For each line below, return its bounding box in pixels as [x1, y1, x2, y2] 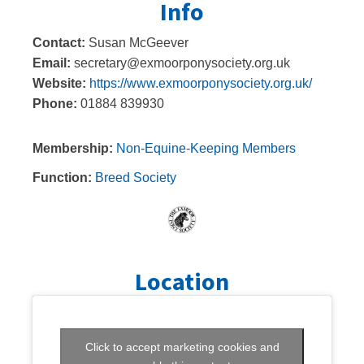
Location [135, 266, 229, 297]
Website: [32, 76, 89, 90]
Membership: [32, 141, 116, 155]
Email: [32, 55, 74, 70]
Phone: [32, 96, 80, 110]
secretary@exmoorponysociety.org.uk [74, 55, 290, 70]
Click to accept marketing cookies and [84, 340, 279, 354]
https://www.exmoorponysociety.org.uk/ [89, 76, 312, 90]
